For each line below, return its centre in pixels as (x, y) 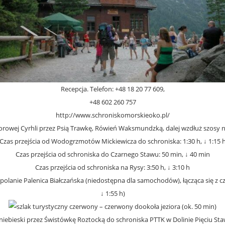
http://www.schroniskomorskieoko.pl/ (113, 115)
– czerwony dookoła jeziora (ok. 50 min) (157, 207)
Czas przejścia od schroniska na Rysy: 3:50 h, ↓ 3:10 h (113, 167)
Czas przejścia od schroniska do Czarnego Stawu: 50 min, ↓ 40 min (113, 154)
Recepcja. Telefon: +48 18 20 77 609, (113, 89)
